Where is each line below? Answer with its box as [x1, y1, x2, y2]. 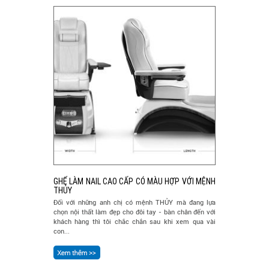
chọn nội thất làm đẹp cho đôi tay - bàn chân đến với [53, 208, 216, 216]
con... [53, 227, 70, 235]
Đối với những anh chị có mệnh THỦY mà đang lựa [53, 198, 216, 207]
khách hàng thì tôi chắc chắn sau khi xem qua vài [53, 217, 216, 226]
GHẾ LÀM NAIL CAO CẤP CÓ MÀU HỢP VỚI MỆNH [53, 176, 216, 186]
